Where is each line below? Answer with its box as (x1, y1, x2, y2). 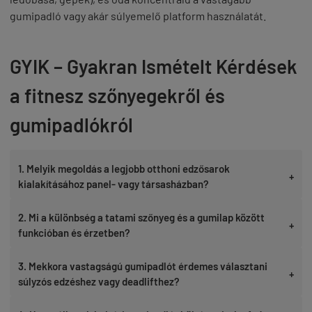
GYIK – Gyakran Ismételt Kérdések (10, 54, 297, 78)
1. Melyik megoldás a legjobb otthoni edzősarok (18, 162, 230, 175)
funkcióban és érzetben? (18, 226, 130, 239)
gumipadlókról (10, 112, 133, 136)
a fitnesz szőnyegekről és (10, 83, 225, 107)
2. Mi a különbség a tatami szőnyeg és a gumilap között (18, 210, 265, 224)
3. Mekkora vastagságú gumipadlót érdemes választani (18, 259, 267, 272)
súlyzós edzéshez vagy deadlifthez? (18, 274, 180, 288)
